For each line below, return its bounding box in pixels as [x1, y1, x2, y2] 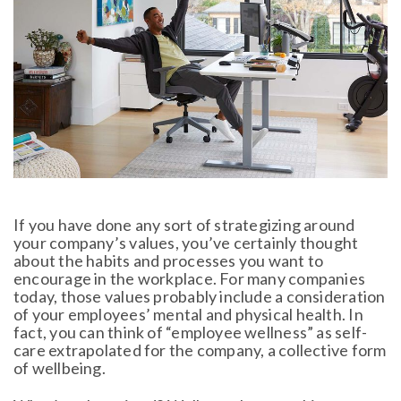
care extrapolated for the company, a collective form [13, 339, 387, 360]
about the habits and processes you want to [13, 250, 324, 270]
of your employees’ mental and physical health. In [13, 303, 363, 324]
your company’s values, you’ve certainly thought [13, 232, 359, 252]
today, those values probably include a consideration [13, 286, 386, 306]
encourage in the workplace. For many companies [13, 268, 366, 288]
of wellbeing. [13, 357, 106, 378]
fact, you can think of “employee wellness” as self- [13, 321, 368, 342]
